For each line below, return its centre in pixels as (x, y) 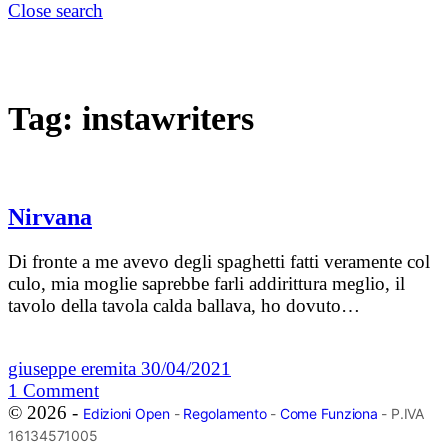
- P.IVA (400, 414)
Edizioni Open (126, 414)
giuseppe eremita (74, 369)
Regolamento (225, 414)
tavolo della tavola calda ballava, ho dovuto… (184, 306)
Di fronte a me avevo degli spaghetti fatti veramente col (219, 262)
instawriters (168, 118)
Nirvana (50, 217)
